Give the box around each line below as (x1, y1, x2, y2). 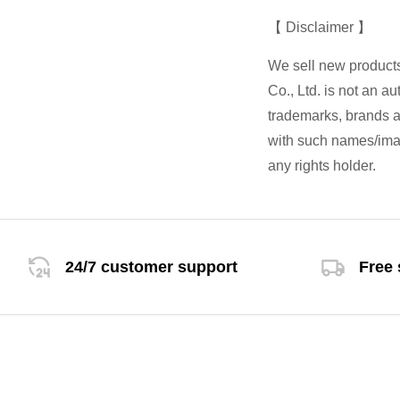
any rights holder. (268, 158, 376, 174)
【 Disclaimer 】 (268, 20, 371, 36)
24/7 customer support (65, 257, 237, 276)
